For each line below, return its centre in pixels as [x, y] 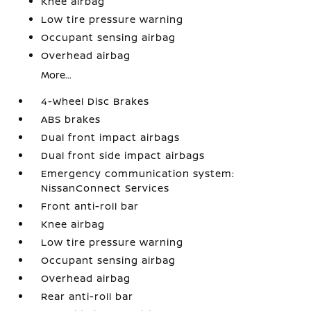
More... [57, 75]
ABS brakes [71, 119]
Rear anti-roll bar [87, 296]
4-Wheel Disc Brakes [95, 101]
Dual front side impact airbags [123, 155]
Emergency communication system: [138, 173]
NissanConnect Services [106, 188]
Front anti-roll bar [90, 206]
